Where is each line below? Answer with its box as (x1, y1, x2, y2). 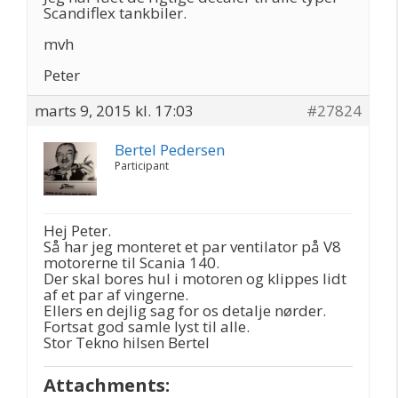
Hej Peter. (44, 220, 111, 241)
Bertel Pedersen (115, 139, 225, 160)
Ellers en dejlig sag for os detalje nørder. (44, 300, 326, 321)
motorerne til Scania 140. (44, 252, 219, 273)
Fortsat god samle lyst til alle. (44, 316, 250, 337)
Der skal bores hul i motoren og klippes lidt (44, 268, 346, 289)
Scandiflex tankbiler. (44, 3, 187, 23)
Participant (115, 158, 169, 173)
